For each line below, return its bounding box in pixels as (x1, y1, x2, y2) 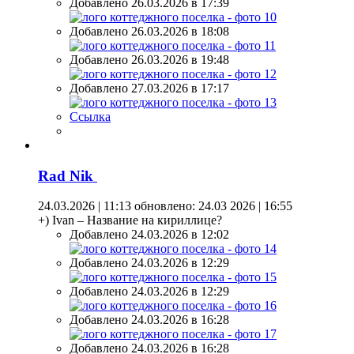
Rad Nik (38, 167, 97, 184)
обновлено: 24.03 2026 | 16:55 (131, 199, 292, 213)
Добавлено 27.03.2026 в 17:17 (70, 81, 229, 96)
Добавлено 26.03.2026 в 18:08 (70, 24, 229, 39)
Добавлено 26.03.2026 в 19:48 (70, 53, 229, 67)
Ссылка (70, 110, 111, 124)
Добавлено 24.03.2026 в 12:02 (70, 228, 229, 242)
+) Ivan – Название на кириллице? (38, 213, 222, 228)
